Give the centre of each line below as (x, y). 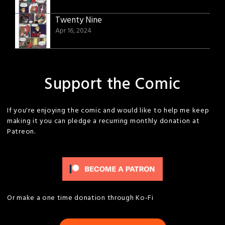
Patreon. (21, 132)
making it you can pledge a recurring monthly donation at (103, 121)
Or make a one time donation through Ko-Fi (80, 198)
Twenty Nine (79, 20)
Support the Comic (113, 85)
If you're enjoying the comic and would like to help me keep (108, 111)
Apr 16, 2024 (73, 31)
